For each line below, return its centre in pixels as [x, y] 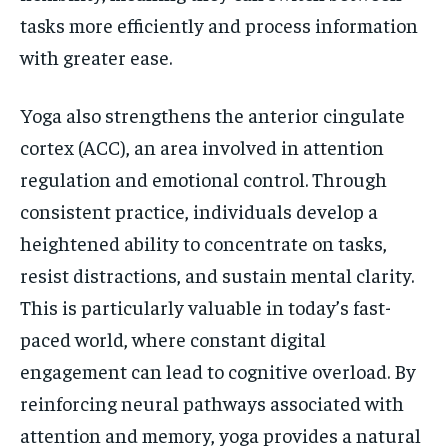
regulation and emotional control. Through [203, 178]
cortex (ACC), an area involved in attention [202, 146]
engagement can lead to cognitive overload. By [218, 370]
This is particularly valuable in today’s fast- [205, 306]
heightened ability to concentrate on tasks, [203, 242]
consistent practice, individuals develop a [199, 210]
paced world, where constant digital [173, 338]
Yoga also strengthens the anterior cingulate [212, 114]
